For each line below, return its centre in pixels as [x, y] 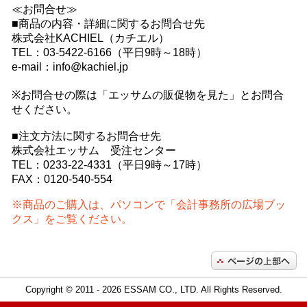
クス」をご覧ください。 [72, 219]
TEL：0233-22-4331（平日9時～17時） [110, 164]
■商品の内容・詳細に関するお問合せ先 [109, 23]
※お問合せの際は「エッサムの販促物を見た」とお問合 [148, 95]
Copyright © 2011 [61, 289]
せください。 [45, 109]
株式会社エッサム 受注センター [94, 150]
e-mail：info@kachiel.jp [70, 66]
